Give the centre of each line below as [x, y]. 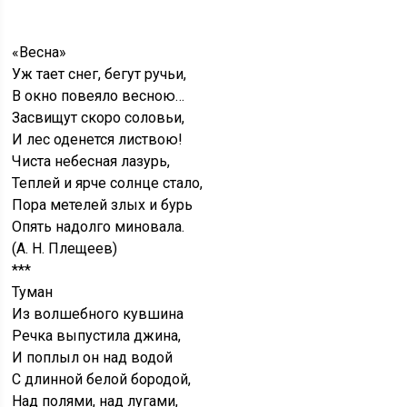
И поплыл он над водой [93, 358]
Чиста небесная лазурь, [91, 162]
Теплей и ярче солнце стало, [108, 184]
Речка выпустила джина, [97, 336]
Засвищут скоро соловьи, [99, 118]
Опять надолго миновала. [99, 227]
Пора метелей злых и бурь [103, 205]
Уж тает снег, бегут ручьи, [99, 74]
